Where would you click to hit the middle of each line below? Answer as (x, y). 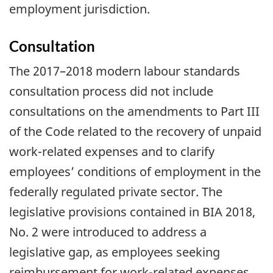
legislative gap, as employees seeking (115, 252)
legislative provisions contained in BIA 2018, (132, 212)
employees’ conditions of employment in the (135, 172)
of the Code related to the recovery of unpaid (135, 132)
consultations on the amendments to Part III (134, 112)
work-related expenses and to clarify (112, 152)
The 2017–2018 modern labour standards (125, 71)
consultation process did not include (111, 91)
